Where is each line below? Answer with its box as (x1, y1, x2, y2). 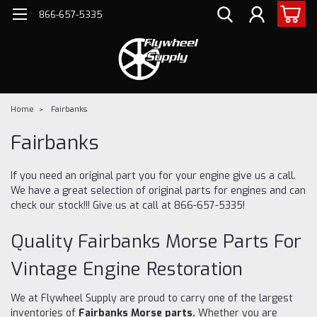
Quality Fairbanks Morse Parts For (11, 229, 302, 254)
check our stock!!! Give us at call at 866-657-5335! (11, 198, 245, 212)
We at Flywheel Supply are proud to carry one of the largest (11, 291, 293, 305)
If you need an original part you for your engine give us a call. (11, 168, 296, 183)
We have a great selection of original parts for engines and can (11, 183, 306, 197)
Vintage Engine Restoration (11, 256, 243, 282)
